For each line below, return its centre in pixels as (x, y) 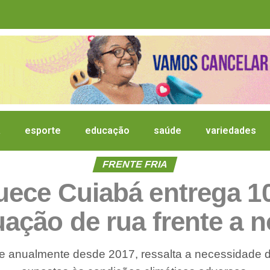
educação (107, 131)
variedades (231, 131)
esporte (43, 131)
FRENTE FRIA (135, 165)
